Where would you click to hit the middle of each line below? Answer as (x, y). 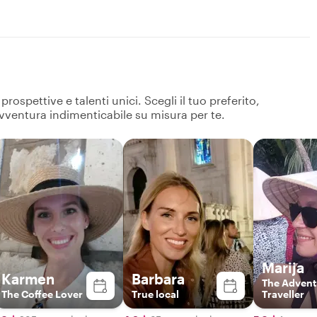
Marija (283, 267)
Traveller (283, 294)
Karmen (28, 278)
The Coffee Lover (42, 294)
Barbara (158, 278)
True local (155, 294)
